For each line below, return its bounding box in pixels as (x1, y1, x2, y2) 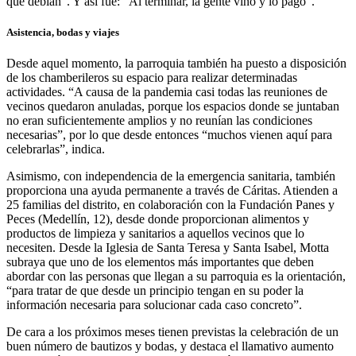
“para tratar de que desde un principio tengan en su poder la (6, 284, 304, 298)
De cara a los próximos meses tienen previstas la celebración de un (6, 325, 339, 339)
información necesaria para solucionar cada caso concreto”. (6, 298, 302, 312)
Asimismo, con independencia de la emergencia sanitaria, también (6, 169, 335, 184)
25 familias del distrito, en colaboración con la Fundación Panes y (6, 198, 335, 212)
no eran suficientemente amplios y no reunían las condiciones (6, 114, 312, 128)
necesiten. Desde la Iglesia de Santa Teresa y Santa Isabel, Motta (6, 241, 329, 255)
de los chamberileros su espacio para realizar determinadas (6, 71, 297, 85)
